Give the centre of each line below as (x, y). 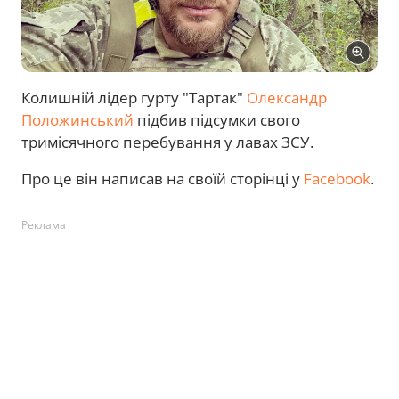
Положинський (77, 120)
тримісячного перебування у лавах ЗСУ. (167, 142)
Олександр (287, 98)
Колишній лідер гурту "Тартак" (134, 98)
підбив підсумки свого (217, 120)
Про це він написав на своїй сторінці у (163, 179)
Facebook (337, 179)
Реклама (44, 225)
